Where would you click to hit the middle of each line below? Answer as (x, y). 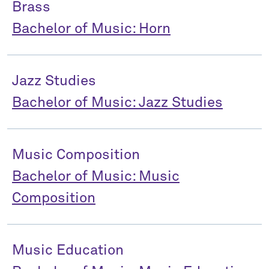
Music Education (68, 250)
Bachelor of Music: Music (96, 177)
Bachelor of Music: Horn (91, 29)
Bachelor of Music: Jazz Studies (117, 103)
